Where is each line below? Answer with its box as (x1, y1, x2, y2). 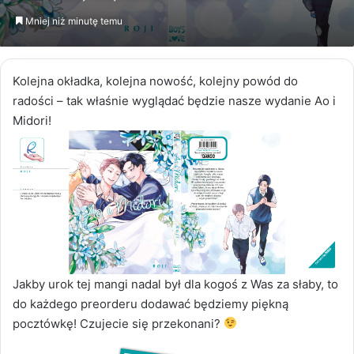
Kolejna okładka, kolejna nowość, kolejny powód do (13, 73, 298, 89)
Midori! (13, 113, 51, 129)
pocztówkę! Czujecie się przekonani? (13, 315, 224, 331)
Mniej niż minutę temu (23, 15, 122, 28)
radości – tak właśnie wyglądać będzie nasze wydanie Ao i (13, 93, 336, 109)
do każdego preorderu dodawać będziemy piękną (13, 296, 288, 311)
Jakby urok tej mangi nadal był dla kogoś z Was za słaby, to (13, 276, 338, 292)
